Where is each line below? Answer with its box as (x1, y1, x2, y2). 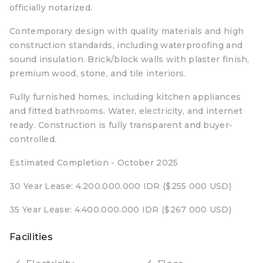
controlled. (9, 134, 57, 144)
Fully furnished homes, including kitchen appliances (9, 92, 241, 102)
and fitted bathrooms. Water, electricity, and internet (9, 106, 243, 116)
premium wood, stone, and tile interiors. (9, 68, 186, 79)
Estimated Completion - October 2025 (9, 157, 178, 168)
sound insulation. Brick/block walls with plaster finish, (9, 54, 249, 65)
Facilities (9, 231, 53, 242)
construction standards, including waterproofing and (9, 40, 243, 50)
